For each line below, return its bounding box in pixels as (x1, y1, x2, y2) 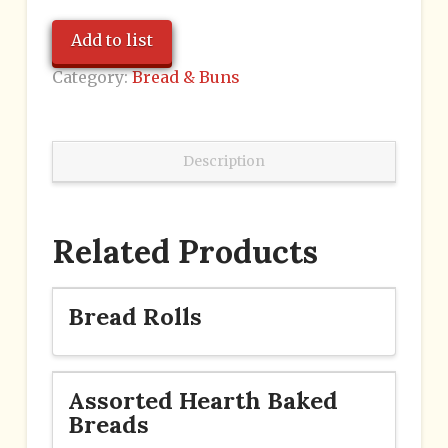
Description (182, 152, 265, 171)
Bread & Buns (131, 66, 240, 87)
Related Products (51, 230, 318, 272)
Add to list (70, 29, 153, 50)
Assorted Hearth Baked (67, 385, 338, 415)
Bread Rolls (67, 300, 202, 331)
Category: (51, 66, 132, 87)
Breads (67, 409, 149, 439)
